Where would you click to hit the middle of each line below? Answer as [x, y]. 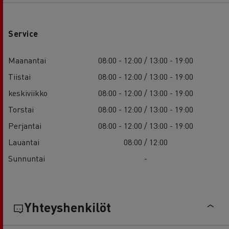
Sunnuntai [27, 158]
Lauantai [24, 142]
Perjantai [25, 125]
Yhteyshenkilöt [68, 207]
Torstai [21, 109]
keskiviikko [28, 93]
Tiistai [19, 76]
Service [23, 33]
